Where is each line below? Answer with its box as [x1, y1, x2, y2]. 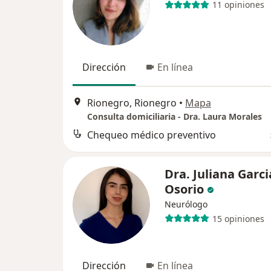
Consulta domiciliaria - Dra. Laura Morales [87, 111, 262, 123]
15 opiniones [212, 212, 264, 224]
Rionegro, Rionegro [87, 96, 177, 110]
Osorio [165, 181, 204, 198]
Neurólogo [165, 198, 207, 211]
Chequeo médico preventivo [87, 128, 216, 142]
